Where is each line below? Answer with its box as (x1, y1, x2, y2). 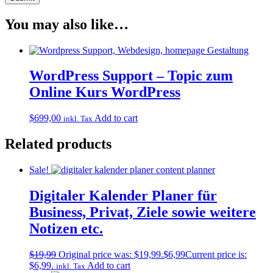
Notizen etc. (29, 221, 103, 237)
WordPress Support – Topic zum (29, 68, 233, 84)
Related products (5, 136, 112, 152)
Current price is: (185, 249, 247, 260)
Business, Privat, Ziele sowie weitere (29, 204, 256, 221)
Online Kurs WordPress (29, 84, 180, 101)
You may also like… (5, 16, 129, 32)
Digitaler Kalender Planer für (29, 188, 217, 204)
